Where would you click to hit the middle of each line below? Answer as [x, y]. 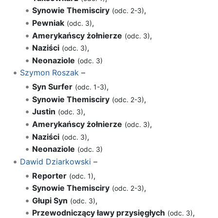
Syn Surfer [53, 87]
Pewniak [48, 23]
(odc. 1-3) [91, 87]
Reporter [50, 175]
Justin [44, 112]
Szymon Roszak [49, 73]
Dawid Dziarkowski [55, 161]
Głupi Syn [50, 200]
